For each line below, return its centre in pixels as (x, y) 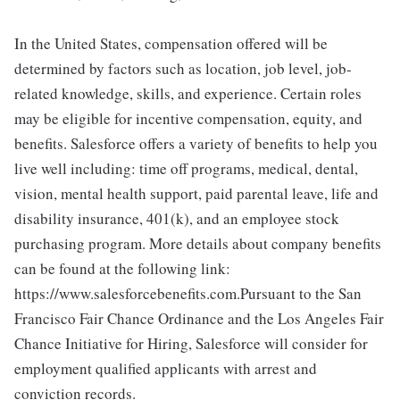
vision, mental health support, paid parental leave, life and (196, 193)
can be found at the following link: (122, 268)
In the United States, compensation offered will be (171, 43)
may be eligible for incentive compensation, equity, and (188, 118)
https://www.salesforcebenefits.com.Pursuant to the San (188, 293)
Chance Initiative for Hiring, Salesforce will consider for (191, 343)
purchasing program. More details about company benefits (198, 243)
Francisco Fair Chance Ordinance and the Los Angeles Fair (199, 318)
